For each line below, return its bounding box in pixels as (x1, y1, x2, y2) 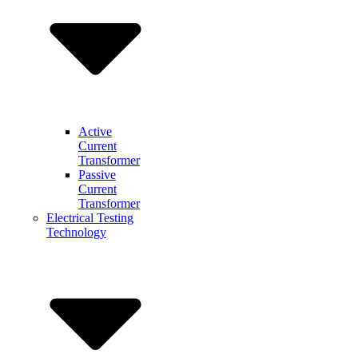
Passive (78, 167, 116, 181)
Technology (46, 225, 106, 239)
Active (78, 124, 112, 138)
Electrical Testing (46, 210, 133, 225)
